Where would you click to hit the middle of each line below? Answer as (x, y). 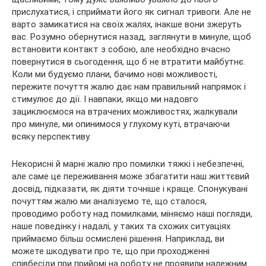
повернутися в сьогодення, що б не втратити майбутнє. (129, 61)
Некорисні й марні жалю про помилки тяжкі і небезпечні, (128, 164)
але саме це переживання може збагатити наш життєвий (131, 176)
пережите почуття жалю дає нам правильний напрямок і (129, 86)
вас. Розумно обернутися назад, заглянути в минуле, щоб (132, 37)
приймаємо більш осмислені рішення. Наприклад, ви (118, 238)
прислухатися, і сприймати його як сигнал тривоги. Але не (132, 12)
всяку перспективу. (51, 136)
